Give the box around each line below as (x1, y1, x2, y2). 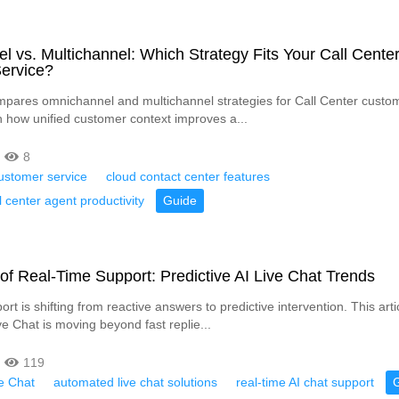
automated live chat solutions (53, 375, 217, 389)
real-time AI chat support (235, 375, 374, 389)
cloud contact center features (105, 169, 270, 183)
